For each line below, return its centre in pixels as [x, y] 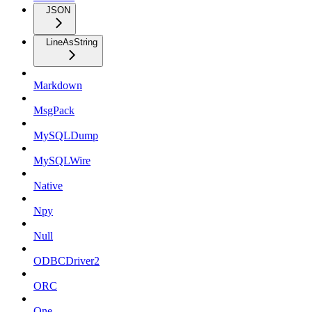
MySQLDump [66, 136]
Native [48, 186]
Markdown [58, 86]
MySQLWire [62, 161]
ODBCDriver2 [67, 261]
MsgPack [54, 111]
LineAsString [72, 42]
